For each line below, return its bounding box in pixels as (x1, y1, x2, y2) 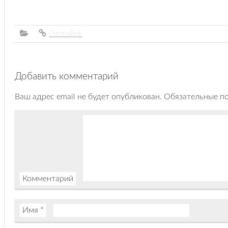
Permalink (49, 30, 82, 38)
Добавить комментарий (15, 72, 119, 82)
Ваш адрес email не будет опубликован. (15, 92, 162, 101)
